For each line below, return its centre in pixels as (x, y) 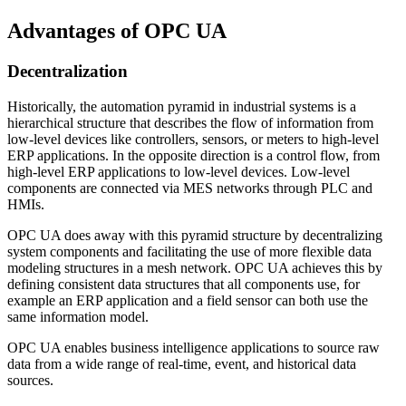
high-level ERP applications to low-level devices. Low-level (179, 172)
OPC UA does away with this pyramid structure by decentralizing (195, 236)
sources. (34, 381)
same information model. (78, 317)
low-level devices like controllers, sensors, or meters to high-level (193, 140)
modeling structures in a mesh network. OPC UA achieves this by (195, 268)
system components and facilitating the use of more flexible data (189, 252)
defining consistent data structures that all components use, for (184, 285)
